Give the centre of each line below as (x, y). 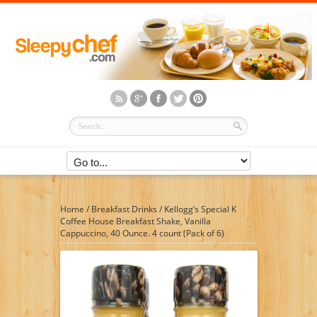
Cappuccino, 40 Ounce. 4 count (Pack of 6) (142, 233)
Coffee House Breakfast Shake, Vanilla (135, 221)
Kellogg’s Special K (200, 209)
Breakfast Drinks (124, 209)
